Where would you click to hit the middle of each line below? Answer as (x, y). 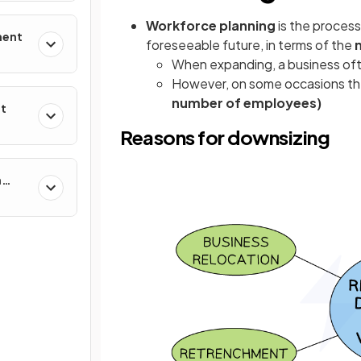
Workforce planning (211, 25)
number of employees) (247, 103)
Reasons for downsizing (225, 137)
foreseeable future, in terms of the (250, 45)
